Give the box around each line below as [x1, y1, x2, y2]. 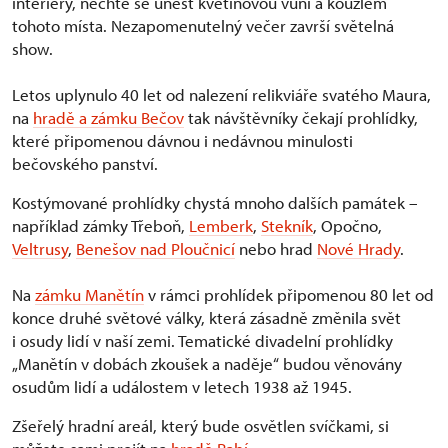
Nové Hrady [317, 238, 400, 260]
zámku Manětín [35, 284, 144, 306]
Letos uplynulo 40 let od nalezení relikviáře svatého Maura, [12, 84, 431, 106]
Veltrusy [12, 238, 68, 260]
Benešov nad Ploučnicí [76, 238, 235, 260]
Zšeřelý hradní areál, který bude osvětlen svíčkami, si [12, 415, 389, 437]
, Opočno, [313, 215, 382, 237]
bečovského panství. [12, 153, 162, 175]
